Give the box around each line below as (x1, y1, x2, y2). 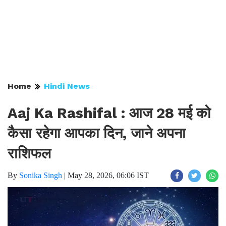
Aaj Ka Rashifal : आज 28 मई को (8, 104, 211, 122)
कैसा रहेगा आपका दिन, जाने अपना (8, 125, 186, 142)
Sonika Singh (19, 171, 62, 180)
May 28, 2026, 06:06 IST (68, 171, 149, 180)
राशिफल (8, 145, 51, 162)
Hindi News (44, 81, 90, 91)
